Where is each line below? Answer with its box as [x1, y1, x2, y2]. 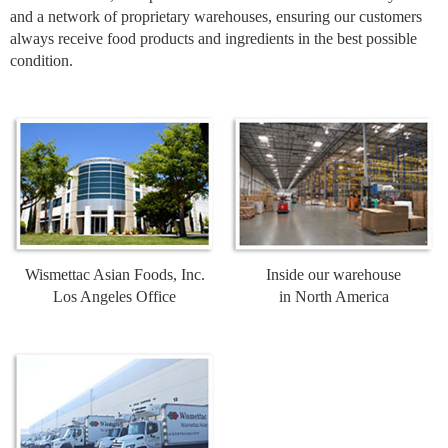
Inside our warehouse [266, 266, 401, 284]
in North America [278, 288, 389, 306]
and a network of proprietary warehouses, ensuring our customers [10, 8, 422, 26]
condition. [10, 52, 73, 70]
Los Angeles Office [53, 288, 176, 306]
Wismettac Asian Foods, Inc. [24, 266, 205, 284]
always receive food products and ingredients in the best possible [10, 30, 417, 48]
